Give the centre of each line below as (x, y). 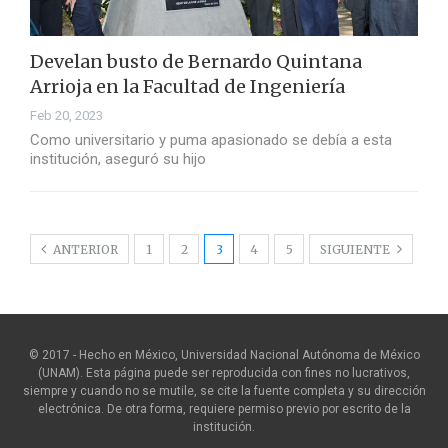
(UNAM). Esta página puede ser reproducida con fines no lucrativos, (224, 373)
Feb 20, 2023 (66, 116)
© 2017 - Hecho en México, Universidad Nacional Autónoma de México (224, 355)
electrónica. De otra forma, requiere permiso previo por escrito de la (224, 409)
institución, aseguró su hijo (118, 159)
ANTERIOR (84, 250)
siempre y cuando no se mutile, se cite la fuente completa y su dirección (224, 391)
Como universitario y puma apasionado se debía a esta (211, 140)
